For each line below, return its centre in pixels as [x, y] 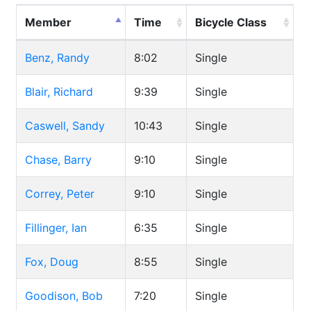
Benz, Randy [57, 58]
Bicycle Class [231, 22]
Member [48, 22]
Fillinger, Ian [56, 228]
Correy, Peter [60, 194]
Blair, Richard [59, 92]
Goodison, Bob [64, 296]
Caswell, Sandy [65, 126]
